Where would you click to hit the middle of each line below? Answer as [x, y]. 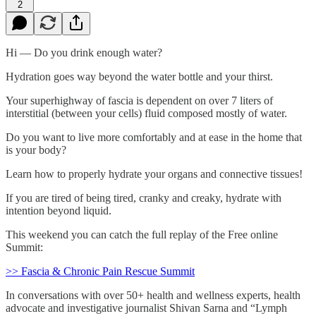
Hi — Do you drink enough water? [84, 52]
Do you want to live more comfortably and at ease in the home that [154, 137]
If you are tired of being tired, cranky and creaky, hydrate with [144, 197]
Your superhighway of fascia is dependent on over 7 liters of [139, 100]
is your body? [36, 150]
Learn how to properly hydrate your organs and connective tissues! [154, 174]
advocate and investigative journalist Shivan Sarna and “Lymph [146, 308]
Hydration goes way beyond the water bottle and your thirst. [139, 76]
